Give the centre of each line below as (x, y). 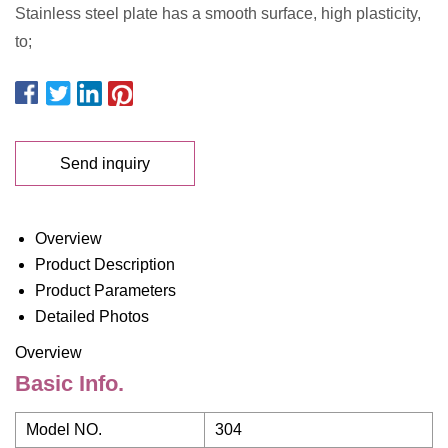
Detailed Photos (92, 316)
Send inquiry (105, 163)
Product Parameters (105, 290)
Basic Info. (69, 383)
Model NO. (64, 429)
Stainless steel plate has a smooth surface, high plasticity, (218, 13)
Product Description (105, 264)
